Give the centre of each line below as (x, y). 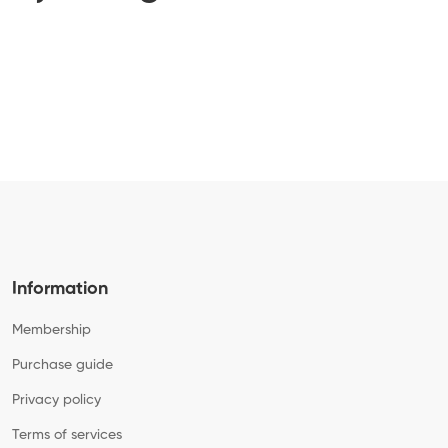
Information (59, 288)
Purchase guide (62, 364)
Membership (51, 329)
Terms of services (66, 434)
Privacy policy (56, 399)
